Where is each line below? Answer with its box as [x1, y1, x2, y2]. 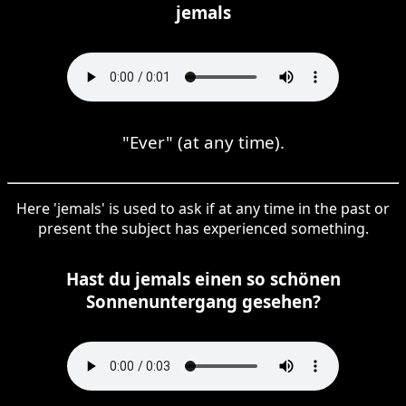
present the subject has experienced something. [37, 217, 369, 238]
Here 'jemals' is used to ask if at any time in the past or [16, 198, 390, 218]
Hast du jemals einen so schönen [65, 266, 341, 290]
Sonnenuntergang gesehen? [85, 289, 321, 313]
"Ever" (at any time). [121, 130, 285, 153]
